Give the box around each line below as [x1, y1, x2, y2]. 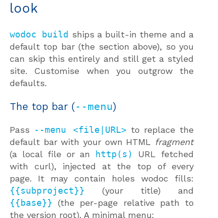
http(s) [95, 149, 133, 160]
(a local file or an [10, 149, 96, 160]
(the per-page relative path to [53, 198, 194, 208]
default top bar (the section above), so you [10, 41, 194, 52]
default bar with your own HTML [10, 137, 155, 147]
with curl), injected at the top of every [10, 161, 194, 172]
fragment [155, 137, 194, 147]
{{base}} [10, 198, 53, 208]
